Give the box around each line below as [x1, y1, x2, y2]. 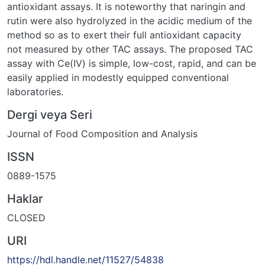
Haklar [7, 191, 43, 206]
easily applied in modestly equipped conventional [7, 71, 229, 83]
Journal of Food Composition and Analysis [7, 127, 198, 140]
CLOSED [7, 211, 46, 224]
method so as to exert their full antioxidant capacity [7, 28, 241, 41]
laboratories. [7, 85, 63, 98]
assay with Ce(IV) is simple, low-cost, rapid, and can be [7, 57, 256, 69]
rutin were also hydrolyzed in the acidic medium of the [7, 14, 252, 27]
